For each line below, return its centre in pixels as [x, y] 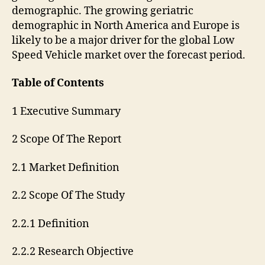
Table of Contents [58, 83]
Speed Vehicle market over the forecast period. [129, 55]
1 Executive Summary [66, 111]
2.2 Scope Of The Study [68, 196]
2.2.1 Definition [51, 224]
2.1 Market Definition [66, 167]
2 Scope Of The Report [67, 140]
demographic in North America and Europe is [126, 25]
